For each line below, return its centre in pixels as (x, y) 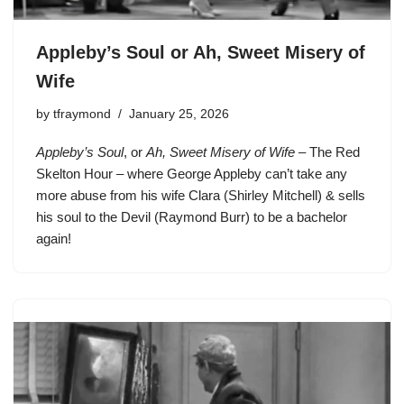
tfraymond (82, 114)
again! (54, 238)
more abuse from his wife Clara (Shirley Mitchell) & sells (201, 195)
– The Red (327, 151)
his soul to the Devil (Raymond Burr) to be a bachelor (192, 216)
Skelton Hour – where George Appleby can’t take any (192, 173)
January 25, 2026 (179, 114)
